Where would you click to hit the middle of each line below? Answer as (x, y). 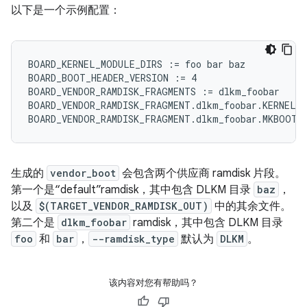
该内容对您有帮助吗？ (153, 283)
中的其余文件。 (251, 206)
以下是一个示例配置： (66, 10)
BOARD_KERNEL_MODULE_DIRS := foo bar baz (137, 64)
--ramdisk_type (133, 239)
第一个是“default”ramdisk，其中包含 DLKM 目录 (132, 190)
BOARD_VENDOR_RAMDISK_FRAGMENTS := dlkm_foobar (154, 91)
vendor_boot (83, 173)
